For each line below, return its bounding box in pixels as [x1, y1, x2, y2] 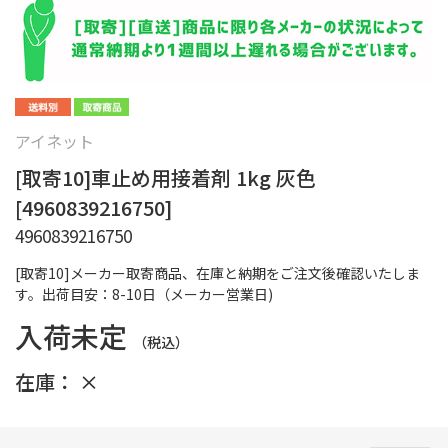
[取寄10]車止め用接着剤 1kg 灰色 [15, 163, 316, 193]
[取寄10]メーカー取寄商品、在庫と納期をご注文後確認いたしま [15, 263, 420, 284]
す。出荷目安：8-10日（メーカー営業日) [15, 284, 273, 305]
